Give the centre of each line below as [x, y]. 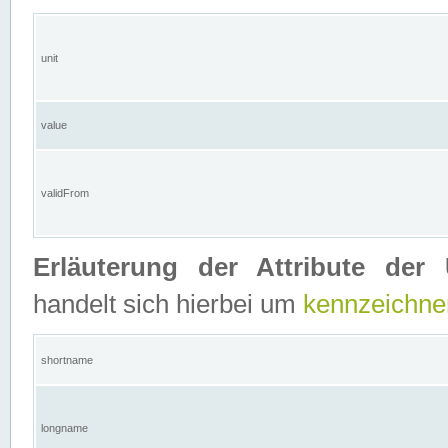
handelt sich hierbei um [168, 304]
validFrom [65, 193]
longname [64, 428]
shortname [67, 360]
